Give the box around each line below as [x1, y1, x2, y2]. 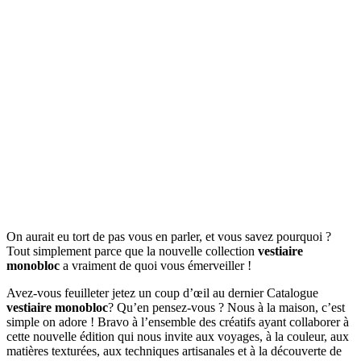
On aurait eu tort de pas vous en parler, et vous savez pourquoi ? [6, 229, 331, 243]
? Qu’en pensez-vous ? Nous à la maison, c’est [108, 300, 345, 314]
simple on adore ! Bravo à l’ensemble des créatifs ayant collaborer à [6, 314, 349, 329]
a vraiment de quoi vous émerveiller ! [60, 258, 251, 272]
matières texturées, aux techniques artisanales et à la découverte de [6, 343, 342, 358]
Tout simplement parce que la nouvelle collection [6, 243, 258, 258]
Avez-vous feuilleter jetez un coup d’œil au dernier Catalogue [6, 285, 318, 300]
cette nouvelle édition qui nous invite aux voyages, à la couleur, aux [6, 329, 349, 343]
